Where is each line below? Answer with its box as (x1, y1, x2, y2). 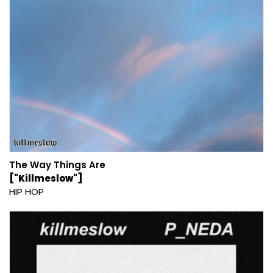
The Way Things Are (9, 158, 105, 171)
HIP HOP (9, 185, 44, 198)
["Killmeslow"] (9, 171, 83, 185)
